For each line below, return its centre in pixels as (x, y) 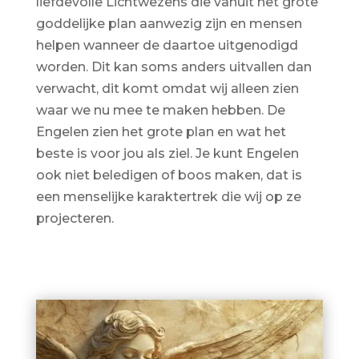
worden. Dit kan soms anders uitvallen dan (173, 67)
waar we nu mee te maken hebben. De (160, 110)
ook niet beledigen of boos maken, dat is (169, 175)
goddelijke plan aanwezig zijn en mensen (169, 23)
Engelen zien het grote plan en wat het (161, 131)
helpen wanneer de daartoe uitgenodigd (167, 45)
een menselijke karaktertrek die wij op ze (168, 196)
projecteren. (75, 218)
